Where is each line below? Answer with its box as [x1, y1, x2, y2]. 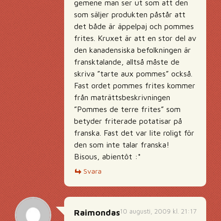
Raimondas [74, 208, 120, 218]
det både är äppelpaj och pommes [74, 22, 194, 31]
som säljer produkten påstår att [74, 10, 185, 19]
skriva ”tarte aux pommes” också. [74, 69, 192, 78]
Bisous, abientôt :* [74, 152, 141, 161]
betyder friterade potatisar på [74, 116, 182, 126]
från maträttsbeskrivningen [74, 93, 170, 102]
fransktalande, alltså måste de [74, 57, 180, 67]
